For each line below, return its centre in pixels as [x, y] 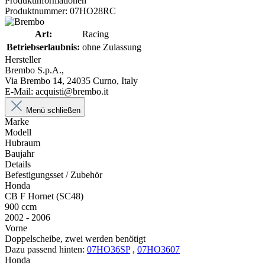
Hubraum [22, 143]
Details [18, 164]
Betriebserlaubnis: [43, 47]
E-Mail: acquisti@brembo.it [56, 91]
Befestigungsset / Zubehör [54, 174]
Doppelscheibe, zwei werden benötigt [75, 238]
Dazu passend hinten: [46, 249]
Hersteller [23, 59]
